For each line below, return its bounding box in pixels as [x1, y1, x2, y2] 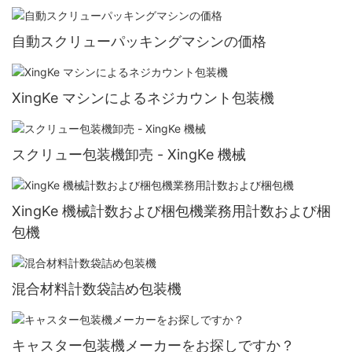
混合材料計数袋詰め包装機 [12, 280, 181, 297]
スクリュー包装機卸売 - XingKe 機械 [12, 145, 246, 163]
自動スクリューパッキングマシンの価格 [12, 32, 266, 49]
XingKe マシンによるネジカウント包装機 [12, 89, 274, 106]
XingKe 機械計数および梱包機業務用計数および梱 [12, 202, 331, 219]
